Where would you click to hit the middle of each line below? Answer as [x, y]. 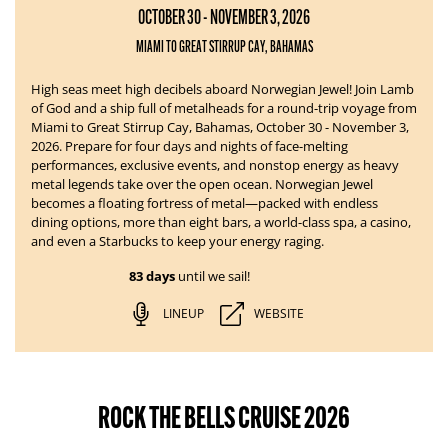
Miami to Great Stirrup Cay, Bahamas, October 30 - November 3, [220, 127]
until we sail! [212, 276]
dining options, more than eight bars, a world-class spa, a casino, [221, 222]
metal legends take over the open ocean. [153, 184]
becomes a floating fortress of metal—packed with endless [204, 203]
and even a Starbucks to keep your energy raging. [177, 241]
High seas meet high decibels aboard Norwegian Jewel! [193, 89]
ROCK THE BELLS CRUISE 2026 [224, 417]
